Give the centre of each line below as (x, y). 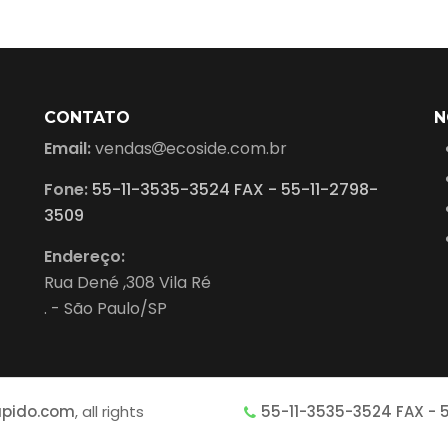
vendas (121, 148)
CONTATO (87, 117)
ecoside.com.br (226, 148)
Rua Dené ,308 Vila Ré (127, 282)
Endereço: (84, 256)
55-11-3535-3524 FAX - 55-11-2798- (235, 189)
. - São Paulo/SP (105, 308)
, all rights (109, 411)
